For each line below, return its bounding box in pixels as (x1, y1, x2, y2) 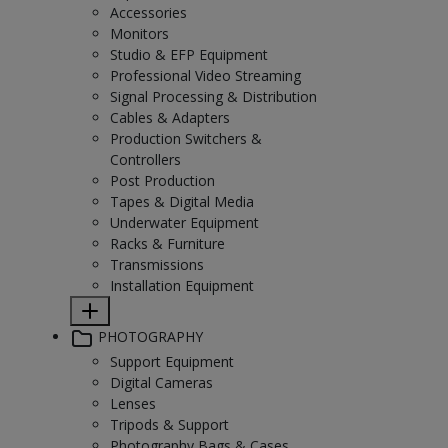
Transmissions (110, 255, 204, 274)
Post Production (110, 171, 215, 190)
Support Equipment (110, 351, 234, 371)
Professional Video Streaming (110, 66, 301, 85)
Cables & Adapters (110, 108, 230, 127)
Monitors (110, 24, 169, 43)
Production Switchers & (110, 129, 262, 148)
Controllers (110, 150, 181, 169)
